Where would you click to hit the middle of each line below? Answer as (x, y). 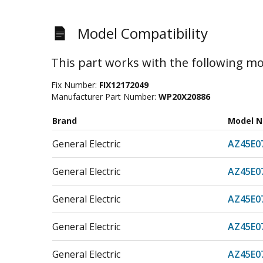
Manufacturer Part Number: (105, 97)
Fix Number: (75, 85)
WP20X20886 (184, 97)
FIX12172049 (124, 85)
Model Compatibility (143, 33)
